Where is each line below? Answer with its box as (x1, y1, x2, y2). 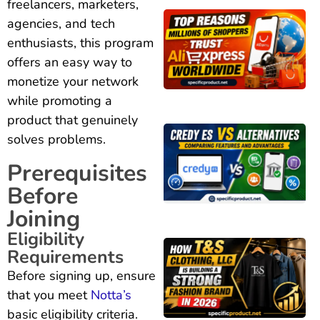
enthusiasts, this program (7, 34, 154, 51)
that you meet (7, 286, 91, 304)
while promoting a (7, 91, 112, 109)
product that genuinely (7, 111, 138, 129)
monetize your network (7, 72, 139, 90)
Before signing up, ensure (7, 266, 156, 284)
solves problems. (7, 130, 106, 148)
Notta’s (91, 286, 131, 304)
